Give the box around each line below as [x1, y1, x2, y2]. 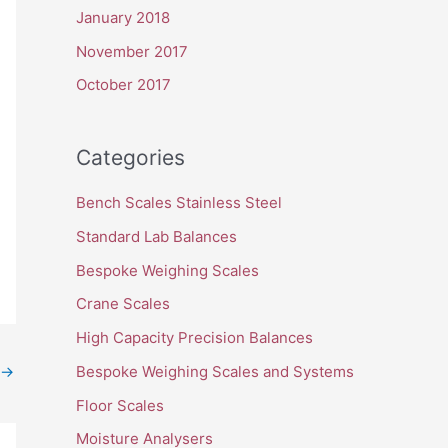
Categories [76, 145, 185, 171]
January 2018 [76, 7, 170, 27]
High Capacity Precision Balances [76, 328, 313, 348]
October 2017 [76, 75, 171, 95]
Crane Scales [76, 294, 170, 314]
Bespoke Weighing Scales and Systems [76, 361, 354, 381]
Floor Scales [76, 395, 164, 415]
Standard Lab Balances [76, 226, 237, 246]
